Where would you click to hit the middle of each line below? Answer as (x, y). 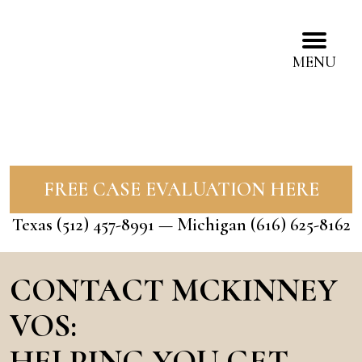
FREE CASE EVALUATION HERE (181, 189)
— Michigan (202, 225)
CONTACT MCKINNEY (174, 290)
